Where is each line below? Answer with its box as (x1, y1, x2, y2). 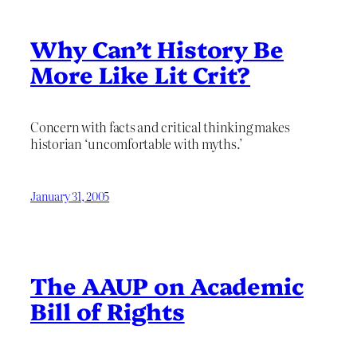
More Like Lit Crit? (30, 58, 251, 89)
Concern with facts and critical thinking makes (30, 116, 290, 136)
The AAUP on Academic (30, 269, 304, 300)
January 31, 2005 (30, 188, 110, 205)
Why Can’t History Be (30, 33, 284, 64)
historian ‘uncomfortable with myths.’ (30, 133, 244, 153)
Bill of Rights (30, 294, 185, 326)
